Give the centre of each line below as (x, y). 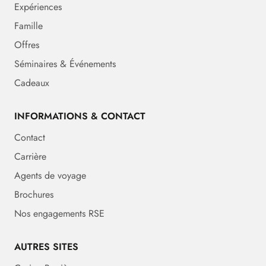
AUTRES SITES (46, 246)
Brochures (34, 194)
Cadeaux (32, 83)
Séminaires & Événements (65, 64)
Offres (27, 45)
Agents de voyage (50, 175)
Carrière (30, 156)
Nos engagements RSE (59, 213)
